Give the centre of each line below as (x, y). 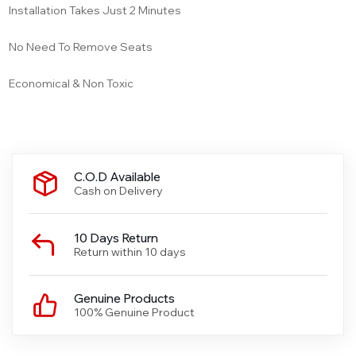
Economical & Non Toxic (71, 84)
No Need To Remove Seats (81, 47)
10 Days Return (116, 238)
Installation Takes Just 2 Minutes (95, 11)
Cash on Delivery (118, 191)
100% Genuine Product (134, 313)
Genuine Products (124, 299)
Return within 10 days (130, 252)
